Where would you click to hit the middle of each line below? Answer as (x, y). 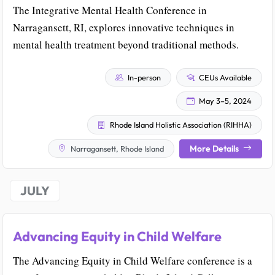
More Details (215, 148)
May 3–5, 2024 (224, 101)
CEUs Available (224, 77)
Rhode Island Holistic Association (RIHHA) (180, 124)
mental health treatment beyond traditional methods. (126, 44)
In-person (143, 77)
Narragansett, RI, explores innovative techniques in (124, 27)
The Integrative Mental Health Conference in (110, 10)
